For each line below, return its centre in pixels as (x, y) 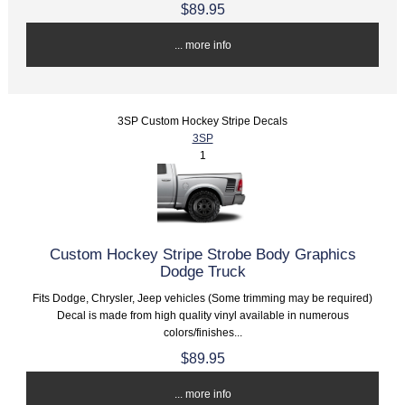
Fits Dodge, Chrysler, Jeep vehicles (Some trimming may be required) (202, 298)
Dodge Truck (202, 272)
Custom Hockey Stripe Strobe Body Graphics (202, 254)
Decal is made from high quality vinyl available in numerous (202, 316)
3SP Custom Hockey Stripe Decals (202, 121)
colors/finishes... (202, 333)
